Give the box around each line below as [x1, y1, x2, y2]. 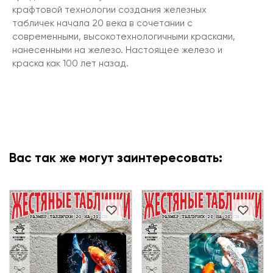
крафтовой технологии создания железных [12, 5, 207, 15]
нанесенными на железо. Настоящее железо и [12, 45, 222, 55]
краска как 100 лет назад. [12, 58, 129, 68]
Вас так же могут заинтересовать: [9, 152, 222, 165]
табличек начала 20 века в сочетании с [12, 18, 193, 28]
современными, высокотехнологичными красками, [12, 32, 235, 41]
